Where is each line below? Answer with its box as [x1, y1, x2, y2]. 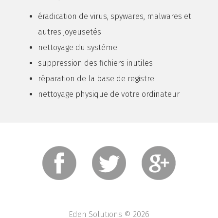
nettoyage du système [37, 42, 117, 52]
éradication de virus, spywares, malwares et [37, 11, 191, 21]
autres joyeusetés [37, 27, 101, 36]
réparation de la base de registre [37, 73, 154, 83]
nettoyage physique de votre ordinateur [37, 89, 180, 99]
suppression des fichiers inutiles [37, 58, 153, 68]
